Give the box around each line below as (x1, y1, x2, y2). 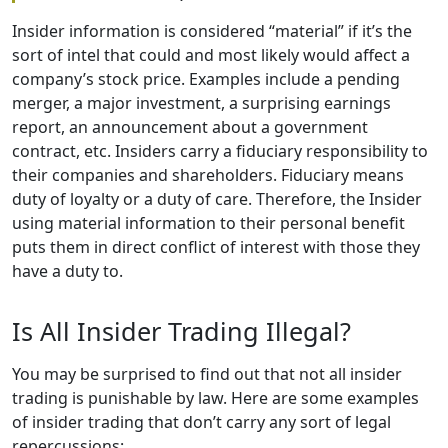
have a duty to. (12, 259, 123, 282)
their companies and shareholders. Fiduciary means (12, 163, 404, 186)
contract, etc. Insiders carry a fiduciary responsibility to (12, 139, 428, 162)
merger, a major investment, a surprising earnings (12, 91, 391, 114)
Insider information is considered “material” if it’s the (12, 19, 412, 42)
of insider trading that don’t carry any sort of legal (12, 411, 391, 434)
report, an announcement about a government (12, 115, 368, 138)
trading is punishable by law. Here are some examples (12, 387, 419, 410)
